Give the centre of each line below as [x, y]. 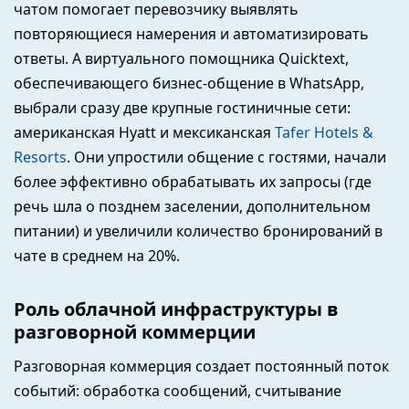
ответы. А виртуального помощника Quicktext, [181, 58]
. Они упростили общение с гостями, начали [226, 157]
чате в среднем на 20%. [99, 255]
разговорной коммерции [135, 331]
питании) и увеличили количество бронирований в [198, 231]
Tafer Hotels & [322, 132]
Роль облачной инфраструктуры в [176, 309]
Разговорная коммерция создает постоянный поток [201, 366]
